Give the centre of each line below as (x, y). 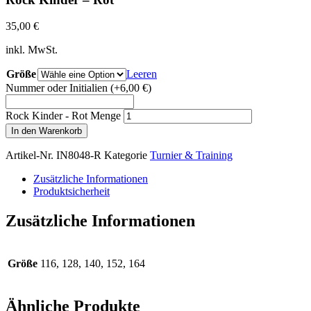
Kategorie (126, 155)
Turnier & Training (191, 155)
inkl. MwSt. (32, 50)
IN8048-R (80, 155)
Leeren (142, 74)
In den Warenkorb (47, 131)
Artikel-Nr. (31, 155)
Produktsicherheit (72, 192)
